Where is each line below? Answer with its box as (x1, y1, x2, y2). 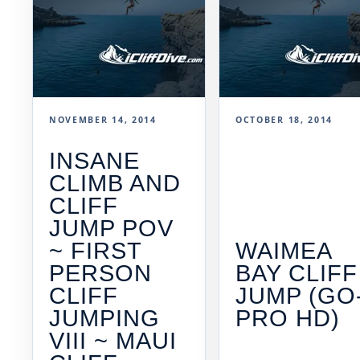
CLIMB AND (49, 170, 182, 196)
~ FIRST (49, 237, 142, 264)
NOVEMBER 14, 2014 (49, 114, 157, 126)
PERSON (49, 260, 153, 286)
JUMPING (49, 305, 161, 331)
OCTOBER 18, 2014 (235, 114, 333, 126)
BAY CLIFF (235, 260, 358, 286)
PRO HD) (235, 305, 341, 331)
